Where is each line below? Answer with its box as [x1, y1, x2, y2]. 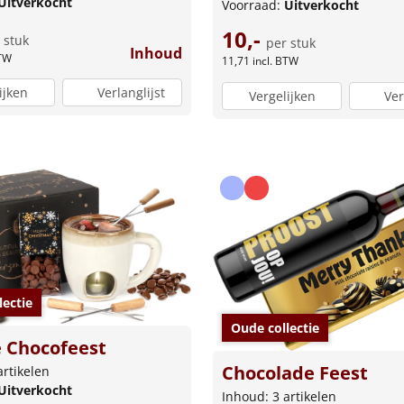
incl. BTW [252, 53, 298, 69]
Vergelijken [248, 87, 316, 105]
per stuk [266, 34, 316, 52]
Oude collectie [231, 318, 319, 336]
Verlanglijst [96, 84, 165, 102]
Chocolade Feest [222, 360, 368, 385]
